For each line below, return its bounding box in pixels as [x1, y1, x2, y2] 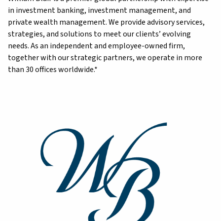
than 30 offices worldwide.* [8, 64, 98, 75]
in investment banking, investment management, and [8, 4, 191, 16]
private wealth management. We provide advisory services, [8, 16, 205, 28]
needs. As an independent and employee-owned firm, [8, 40, 185, 51]
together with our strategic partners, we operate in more [8, 52, 202, 63]
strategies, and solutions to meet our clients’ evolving [8, 28, 191, 39]
